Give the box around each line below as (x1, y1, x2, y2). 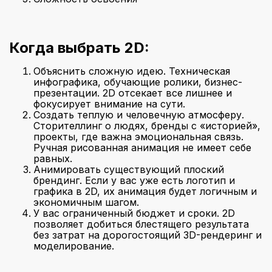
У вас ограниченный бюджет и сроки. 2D (33, 207, 235, 219)
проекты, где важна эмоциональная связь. (33, 131, 243, 143)
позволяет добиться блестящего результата (33, 218, 249, 230)
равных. (33, 152, 72, 165)
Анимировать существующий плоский (33, 163, 224, 175)
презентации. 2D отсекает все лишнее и (33, 87, 232, 99)
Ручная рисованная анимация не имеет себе (33, 141, 251, 154)
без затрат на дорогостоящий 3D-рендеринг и (33, 229, 262, 241)
